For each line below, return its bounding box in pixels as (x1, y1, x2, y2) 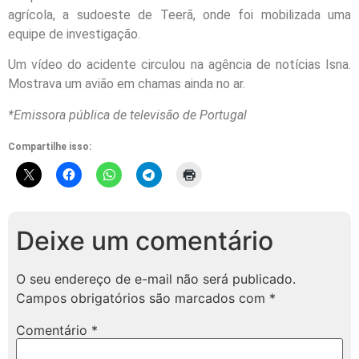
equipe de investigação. (8, 26, 140, 42)
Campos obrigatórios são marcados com (16, 290, 269, 307)
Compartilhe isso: (8, 141, 91, 153)
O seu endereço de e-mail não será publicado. (16, 271, 296, 288)
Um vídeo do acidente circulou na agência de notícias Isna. (8, 57, 351, 73)
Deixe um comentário (16, 225, 273, 257)
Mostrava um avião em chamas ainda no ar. (8, 76, 245, 92)
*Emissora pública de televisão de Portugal (8, 107, 247, 123)
